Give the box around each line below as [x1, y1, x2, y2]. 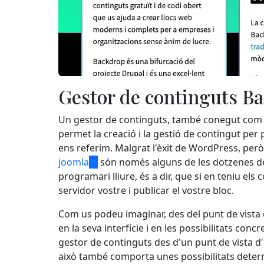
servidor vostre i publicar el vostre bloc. [58, 183, 234, 197]
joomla [58, 155, 89, 169]
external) [89, 183, 128, 197]
